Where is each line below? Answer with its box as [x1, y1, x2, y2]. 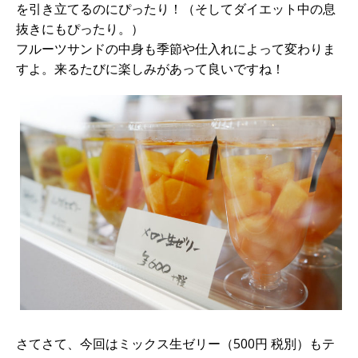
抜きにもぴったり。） [16, 20, 144, 38]
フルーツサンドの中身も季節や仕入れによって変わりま [16, 40, 336, 58]
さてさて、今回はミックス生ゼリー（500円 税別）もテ [16, 335, 335, 353]
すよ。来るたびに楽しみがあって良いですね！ [16, 60, 284, 78]
